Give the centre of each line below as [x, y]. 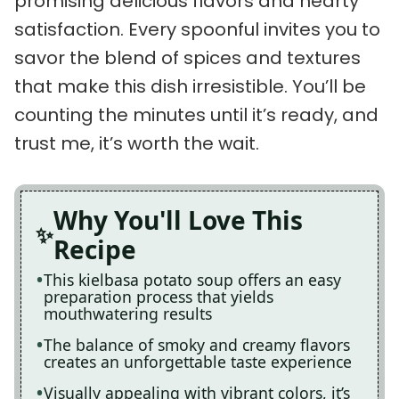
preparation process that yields [159, 297]
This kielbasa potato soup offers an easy [192, 280]
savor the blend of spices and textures [187, 58]
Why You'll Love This [178, 220]
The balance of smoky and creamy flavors [197, 345]
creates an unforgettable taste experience [198, 362]
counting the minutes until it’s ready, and [196, 115]
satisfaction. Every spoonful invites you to [197, 29]
